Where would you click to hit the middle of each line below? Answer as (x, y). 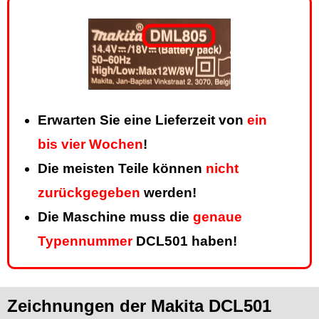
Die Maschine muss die (115, 217)
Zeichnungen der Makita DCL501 (139, 306)
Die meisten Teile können (122, 169)
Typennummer (85, 241)
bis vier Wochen (90, 145)
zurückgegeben (89, 193)
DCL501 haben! (185, 241)
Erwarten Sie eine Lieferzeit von (142, 120)
